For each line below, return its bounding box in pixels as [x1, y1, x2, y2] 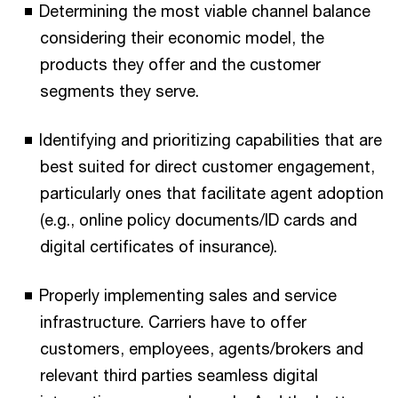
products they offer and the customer [40, 54, 321, 74]
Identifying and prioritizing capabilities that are [39, 130, 382, 149]
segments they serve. [40, 81, 199, 100]
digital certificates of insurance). [40, 236, 277, 256]
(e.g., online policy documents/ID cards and [40, 210, 357, 229]
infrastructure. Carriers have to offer [40, 312, 306, 331]
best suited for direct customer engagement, [40, 156, 375, 176]
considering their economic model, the [40, 28, 324, 47]
